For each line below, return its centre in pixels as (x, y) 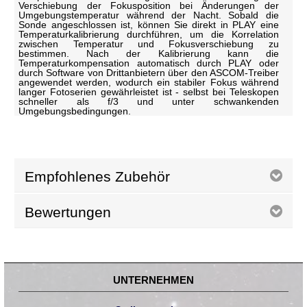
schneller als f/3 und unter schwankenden (149, 101)
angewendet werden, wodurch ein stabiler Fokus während (149, 82)
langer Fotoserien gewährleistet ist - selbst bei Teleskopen (149, 91)
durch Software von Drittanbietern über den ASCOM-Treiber (149, 72)
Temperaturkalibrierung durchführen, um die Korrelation (149, 34)
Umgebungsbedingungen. (75, 111)
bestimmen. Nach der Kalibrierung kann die (149, 53)
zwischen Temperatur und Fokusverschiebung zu (149, 44)
